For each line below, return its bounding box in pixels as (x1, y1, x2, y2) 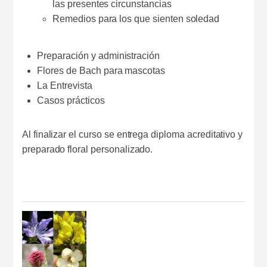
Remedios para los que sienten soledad (52, 13, 220, 24)
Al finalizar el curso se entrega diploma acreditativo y (21, 129, 243, 139)
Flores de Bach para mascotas (37, 65, 166, 76)
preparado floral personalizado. (21, 144, 153, 154)
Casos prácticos (37, 95, 105, 105)
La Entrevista (37, 80, 92, 91)
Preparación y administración (37, 50, 160, 61)
